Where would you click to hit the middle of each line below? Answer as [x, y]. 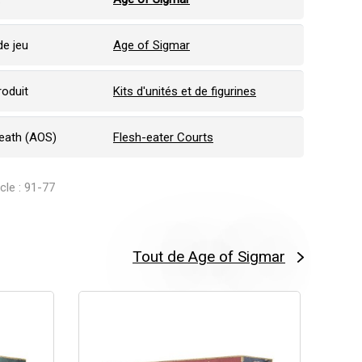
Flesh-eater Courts [163, 137]
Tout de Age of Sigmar [209, 256]
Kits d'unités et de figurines [185, 91]
